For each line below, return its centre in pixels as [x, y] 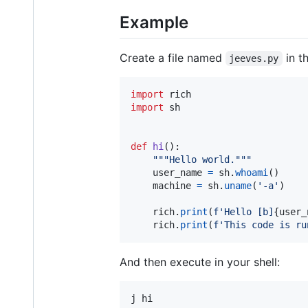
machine [172, 186]
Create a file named [173, 58]
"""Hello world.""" [202, 160]
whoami [252, 173]
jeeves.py [254, 59]
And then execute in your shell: [200, 262]
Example [154, 22]
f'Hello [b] [243, 212]
